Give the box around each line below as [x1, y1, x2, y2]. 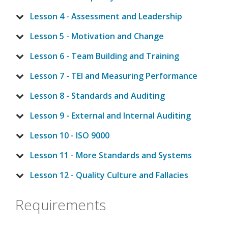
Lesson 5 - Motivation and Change [30, 31, 164, 42]
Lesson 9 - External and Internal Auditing [30, 110, 191, 122]
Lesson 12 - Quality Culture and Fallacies [30, 169, 188, 181]
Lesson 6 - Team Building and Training [30, 50, 179, 62]
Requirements [15, 195, 106, 215]
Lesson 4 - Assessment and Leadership [30, 11, 182, 22]
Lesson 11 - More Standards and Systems [30, 150, 192, 161]
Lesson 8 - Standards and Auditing [30, 90, 165, 102]
